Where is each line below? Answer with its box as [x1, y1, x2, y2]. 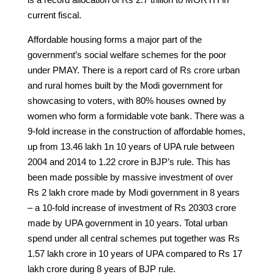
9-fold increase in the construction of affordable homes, [27, 125, 245, 136]
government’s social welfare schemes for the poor [27, 49, 226, 60]
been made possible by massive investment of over [27, 171, 233, 182]
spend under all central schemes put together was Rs [27, 232, 240, 243]
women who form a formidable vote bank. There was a [27, 110, 244, 121]
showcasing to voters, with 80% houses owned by [27, 95, 226, 106]
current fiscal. [27, 9, 81, 20]
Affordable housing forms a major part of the [27, 34, 202, 45]
